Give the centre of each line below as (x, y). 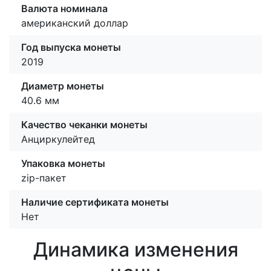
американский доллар (75, 23)
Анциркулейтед (58, 139)
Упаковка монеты (63, 164)
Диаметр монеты (63, 86)
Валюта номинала (64, 9)
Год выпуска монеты (71, 47)
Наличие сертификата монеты (95, 202)
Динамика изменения (135, 250)
